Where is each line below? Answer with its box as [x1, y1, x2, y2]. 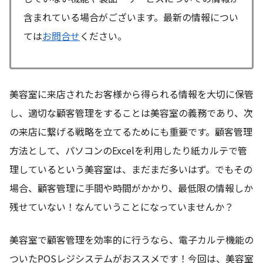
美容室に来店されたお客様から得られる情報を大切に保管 [9, 86, 254, 101]
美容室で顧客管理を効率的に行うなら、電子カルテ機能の [9, 232, 254, 247]
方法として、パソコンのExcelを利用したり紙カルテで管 [9, 143, 247, 157]
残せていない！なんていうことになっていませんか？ [9, 199, 234, 214]
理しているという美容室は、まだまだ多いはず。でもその [9, 161, 252, 176]
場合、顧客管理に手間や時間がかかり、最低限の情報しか [9, 180, 253, 195]
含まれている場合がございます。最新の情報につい [23, 10, 238, 25]
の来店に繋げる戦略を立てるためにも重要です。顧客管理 [9, 124, 252, 139]
